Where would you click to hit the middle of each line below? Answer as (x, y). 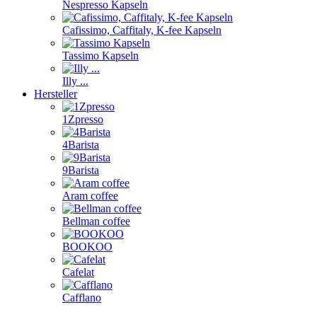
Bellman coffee (96, 221)
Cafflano (82, 298)
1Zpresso (83, 119)
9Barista (81, 170)
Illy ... (75, 81)
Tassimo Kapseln (100, 56)
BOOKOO (87, 247)
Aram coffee (90, 196)
